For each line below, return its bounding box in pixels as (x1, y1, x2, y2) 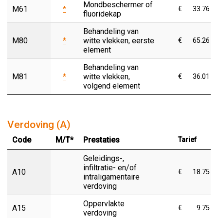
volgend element (83, 81, 140, 91)
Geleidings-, (83, 153, 124, 163)
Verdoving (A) (7, 118, 71, 130)
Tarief (178, 135, 197, 144)
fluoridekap (83, 9, 121, 18)
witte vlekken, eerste (83, 36, 154, 45)
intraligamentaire (83, 172, 140, 182)
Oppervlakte (83, 199, 125, 208)
